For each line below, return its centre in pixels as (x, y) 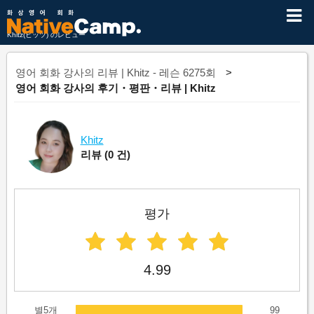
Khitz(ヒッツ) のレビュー (46, 35)
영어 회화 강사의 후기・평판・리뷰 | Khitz (115, 88)
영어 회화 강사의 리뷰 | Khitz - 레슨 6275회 (115, 73)
